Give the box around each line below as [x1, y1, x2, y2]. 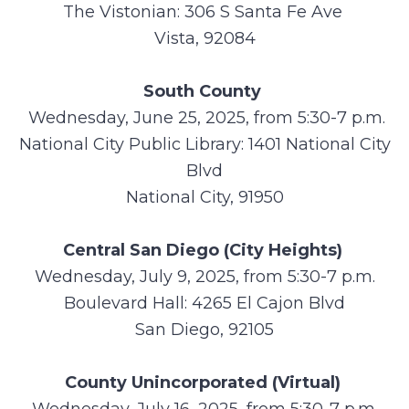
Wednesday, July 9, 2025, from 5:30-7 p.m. [34, 267, 375, 287]
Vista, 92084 [153, 28, 256, 48]
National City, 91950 [125, 187, 284, 207]
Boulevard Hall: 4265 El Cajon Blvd [64, 293, 345, 313]
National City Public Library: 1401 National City [18, 134, 391, 154]
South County [143, 81, 266, 101]
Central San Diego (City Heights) [62, 240, 347, 260]
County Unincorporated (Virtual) [64, 372, 345, 393]
